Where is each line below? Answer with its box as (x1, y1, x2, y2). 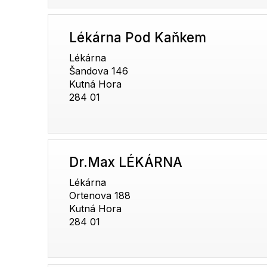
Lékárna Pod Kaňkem (69, 29, 207, 46)
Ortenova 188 (69, 190, 131, 202)
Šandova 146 (69, 65, 129, 77)
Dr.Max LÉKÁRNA (69, 154, 183, 170)
